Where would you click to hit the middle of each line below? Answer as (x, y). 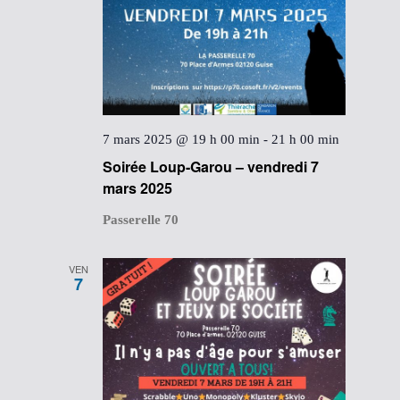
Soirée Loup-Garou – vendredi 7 (211, 166)
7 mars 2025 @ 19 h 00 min (182, 139)
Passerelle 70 (141, 219)
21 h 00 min (306, 139)
